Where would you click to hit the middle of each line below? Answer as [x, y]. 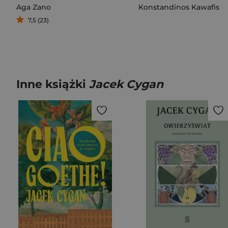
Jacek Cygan [126, 84]
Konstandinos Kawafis [179, 7]
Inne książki [53, 84]
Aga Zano [34, 7]
